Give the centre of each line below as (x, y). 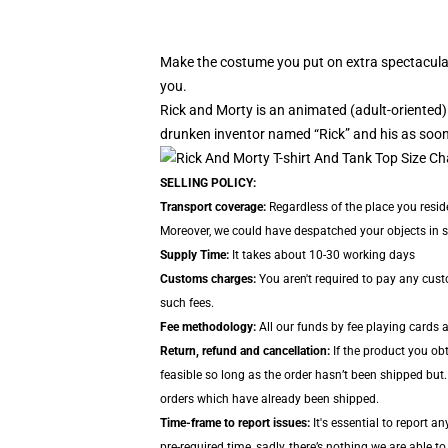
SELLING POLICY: (208, 183)
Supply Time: (194, 255)
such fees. (187, 303)
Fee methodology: (208, 327)
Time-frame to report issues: (235, 423)
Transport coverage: (213, 207)
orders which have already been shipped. (269, 399)
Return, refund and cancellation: (245, 351)
